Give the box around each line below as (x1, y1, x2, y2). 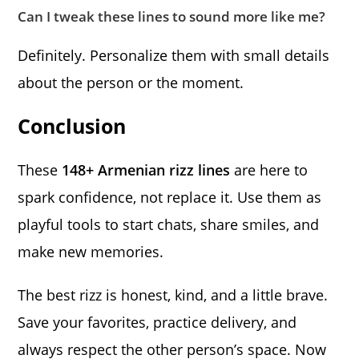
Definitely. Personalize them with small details (18, 46, 330, 66)
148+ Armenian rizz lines (62, 160, 231, 180)
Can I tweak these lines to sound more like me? (18, 7, 326, 26)
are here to (230, 160, 309, 180)
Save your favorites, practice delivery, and (18, 313, 297, 333)
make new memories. (18, 242, 164, 262)
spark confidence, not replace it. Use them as (18, 188, 322, 208)
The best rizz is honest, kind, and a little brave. (18, 285, 329, 305)
